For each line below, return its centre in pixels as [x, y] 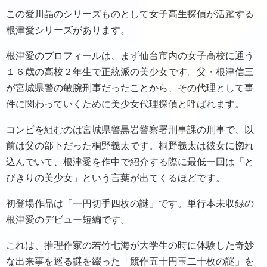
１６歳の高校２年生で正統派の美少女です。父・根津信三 [130, 72]
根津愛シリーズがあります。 [68, 30]
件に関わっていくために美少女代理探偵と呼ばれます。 [125, 104]
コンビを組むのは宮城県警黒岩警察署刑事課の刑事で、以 [130, 130]
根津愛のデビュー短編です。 [68, 220]
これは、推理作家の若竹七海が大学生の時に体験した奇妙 [130, 245]
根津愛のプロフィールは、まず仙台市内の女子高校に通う [130, 56]
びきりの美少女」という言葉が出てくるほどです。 [116, 178]
